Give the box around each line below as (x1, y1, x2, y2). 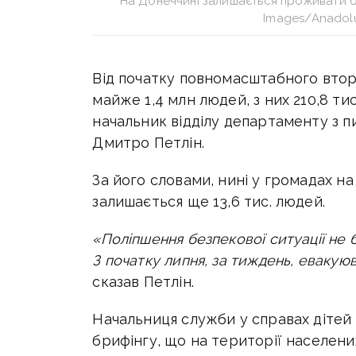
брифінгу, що (92, 332, 191, 350)
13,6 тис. (213, 193, 272, 211)
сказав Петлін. (92, 273, 194, 291)
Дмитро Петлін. (92, 134, 204, 152)
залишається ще (92, 193, 214, 211)
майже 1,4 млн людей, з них (92, 91, 294, 109)
